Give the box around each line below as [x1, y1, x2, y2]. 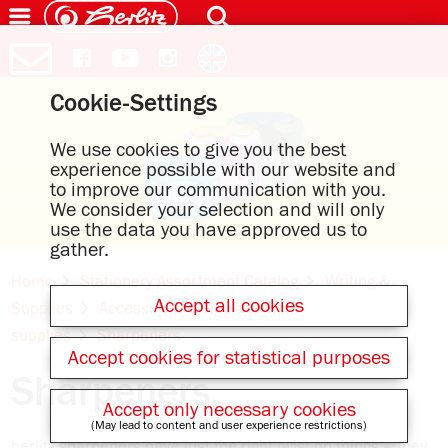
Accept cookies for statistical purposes [68, 348, 390, 368]
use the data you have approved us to [50, 220, 367, 240]
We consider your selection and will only [50, 200, 384, 220]
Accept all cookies [154, 296, 304, 316]
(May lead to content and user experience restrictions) [91, 420, 367, 432]
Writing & [324, 273, 390, 291]
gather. [50, 240, 109, 260]
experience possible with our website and [50, 160, 396, 180]
